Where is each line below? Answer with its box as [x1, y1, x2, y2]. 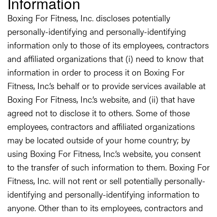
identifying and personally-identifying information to [7, 188, 200, 200]
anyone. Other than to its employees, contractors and [7, 201, 203, 214]
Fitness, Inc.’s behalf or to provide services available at [7, 79, 205, 92]
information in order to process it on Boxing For [7, 66, 185, 78]
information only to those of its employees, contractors [7, 39, 209, 51]
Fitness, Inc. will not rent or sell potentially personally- [7, 174, 205, 186]
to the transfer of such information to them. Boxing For [7, 161, 210, 173]
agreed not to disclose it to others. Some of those [7, 107, 190, 119]
